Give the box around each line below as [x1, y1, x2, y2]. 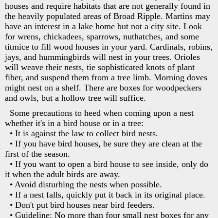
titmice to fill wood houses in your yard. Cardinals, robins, [5, 41, 213, 52]
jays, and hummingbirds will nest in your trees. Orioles [5, 52, 200, 62]
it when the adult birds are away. [5, 169, 120, 179]
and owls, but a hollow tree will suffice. [5, 92, 146, 103]
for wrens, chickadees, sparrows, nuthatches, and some [5, 31, 199, 41]
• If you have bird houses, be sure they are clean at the [10, 138, 202, 148]
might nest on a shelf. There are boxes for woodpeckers [5, 82, 201, 92]
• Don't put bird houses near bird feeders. [10, 200, 155, 210]
